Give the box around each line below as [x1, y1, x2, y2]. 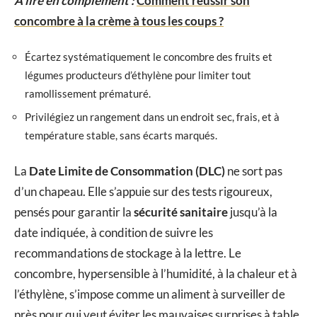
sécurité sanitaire [134, 204, 228, 219]
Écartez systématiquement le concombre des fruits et [25, 50, 272, 63]
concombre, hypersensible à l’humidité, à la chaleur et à [14, 265, 297, 281]
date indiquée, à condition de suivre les [14, 224, 213, 240]
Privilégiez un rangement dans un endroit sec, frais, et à [25, 110, 279, 124]
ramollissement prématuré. [25, 86, 151, 100]
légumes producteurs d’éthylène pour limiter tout [25, 68, 251, 81]
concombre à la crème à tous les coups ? [14, 13, 224, 29]
